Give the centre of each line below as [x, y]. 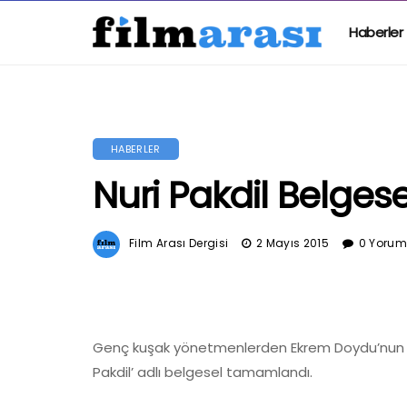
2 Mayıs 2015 [293, 243]
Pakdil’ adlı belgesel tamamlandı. [203, 372]
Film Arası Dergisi [179, 243]
